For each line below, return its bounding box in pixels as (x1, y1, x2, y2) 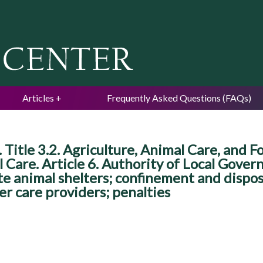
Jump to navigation (93, 2, 170, 14)
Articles (22, 92, 54, 103)
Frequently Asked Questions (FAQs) (107, 92, 251, 103)
